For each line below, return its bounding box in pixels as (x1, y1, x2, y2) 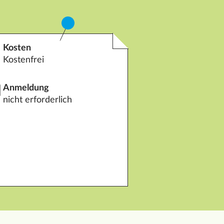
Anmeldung (3, 83, 49, 93)
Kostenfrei (3, 55, 44, 65)
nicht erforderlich (3, 95, 72, 105)
